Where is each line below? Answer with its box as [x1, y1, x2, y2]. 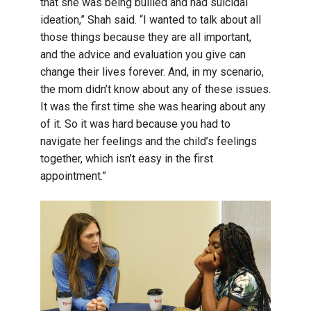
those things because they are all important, [40, 31, 251, 44]
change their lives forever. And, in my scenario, [40, 65, 264, 78]
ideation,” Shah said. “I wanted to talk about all [40, 13, 261, 26]
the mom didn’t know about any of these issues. [40, 83, 271, 96]
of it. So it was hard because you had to [40, 117, 230, 131]
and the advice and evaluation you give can [40, 48, 246, 61]
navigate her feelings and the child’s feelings [40, 135, 257, 148]
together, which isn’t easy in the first [40, 152, 213, 165]
